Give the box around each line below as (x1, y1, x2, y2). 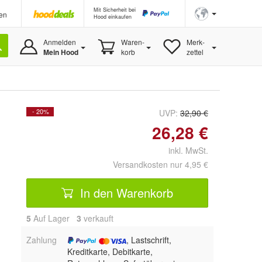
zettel (186, 47, 204, 57)
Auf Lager (31, 212, 77, 224)
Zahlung (26, 234, 57, 246)
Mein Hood (43, 47, 78, 57)
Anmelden (43, 37, 76, 47)
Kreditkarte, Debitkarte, (67, 246, 153, 257)
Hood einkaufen (94, 13, 132, 20)
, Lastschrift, (126, 234, 171, 246)
